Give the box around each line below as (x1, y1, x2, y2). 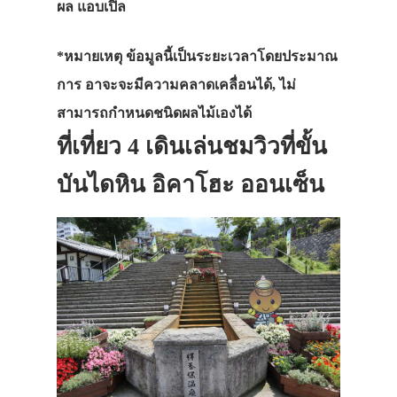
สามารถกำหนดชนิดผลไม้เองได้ (57, 105, 252, 121)
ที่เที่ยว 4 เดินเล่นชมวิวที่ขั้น (57, 134, 327, 160)
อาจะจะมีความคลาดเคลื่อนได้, (85, 77, 279, 93)
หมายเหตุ (64, 49, 126, 65)
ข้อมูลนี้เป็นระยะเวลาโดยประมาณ (126, 49, 338, 65)
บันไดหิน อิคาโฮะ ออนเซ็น (57, 172, 324, 198)
